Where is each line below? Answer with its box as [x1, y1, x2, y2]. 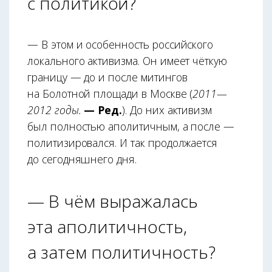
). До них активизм [122, 102, 212, 117]
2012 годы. [27, 102, 81, 117]
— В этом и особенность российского [27, 36, 214, 52]
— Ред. [84, 102, 123, 117]
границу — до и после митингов [27, 69, 188, 84]
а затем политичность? [27, 240, 216, 263]
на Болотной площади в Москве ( [27, 86, 193, 101]
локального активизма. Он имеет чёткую [27, 53, 228, 68]
